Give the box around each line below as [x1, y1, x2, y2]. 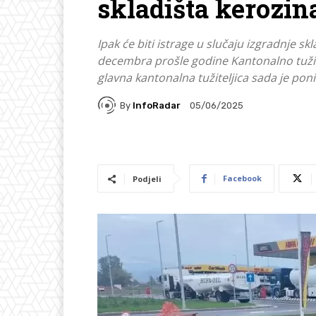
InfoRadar [133, 99, 181, 111]
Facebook [223, 173, 262, 184]
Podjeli [133, 174, 162, 185]
